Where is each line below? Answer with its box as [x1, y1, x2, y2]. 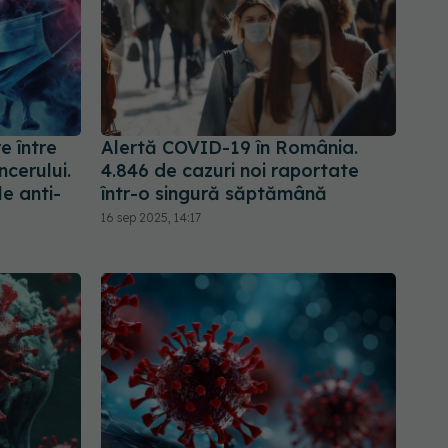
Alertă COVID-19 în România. [101, 135, 358, 159]
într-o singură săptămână [101, 181, 327, 205]
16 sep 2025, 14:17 [101, 209, 201, 225]
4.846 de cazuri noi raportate [101, 158, 359, 182]
